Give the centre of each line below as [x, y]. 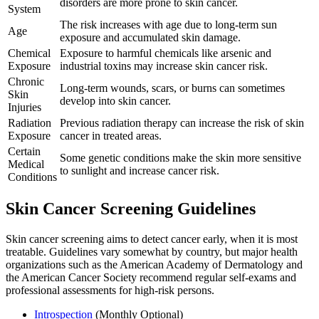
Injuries [25, 107]
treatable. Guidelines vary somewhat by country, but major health [152, 252]
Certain [24, 151]
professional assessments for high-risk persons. [110, 291]
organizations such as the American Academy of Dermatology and [154, 265]
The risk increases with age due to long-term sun [168, 24]
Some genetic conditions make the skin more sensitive [181, 157]
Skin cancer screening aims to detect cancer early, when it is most [152, 239]
